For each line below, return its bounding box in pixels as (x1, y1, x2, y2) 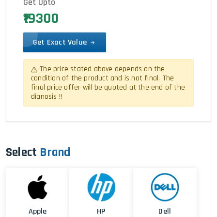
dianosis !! (31, 92, 62, 101)
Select (6, 145, 37, 160)
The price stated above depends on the (37, 64, 165, 74)
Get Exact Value (33, 37, 89, 47)
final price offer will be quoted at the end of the (31, 83, 186, 92)
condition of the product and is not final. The (31, 74, 174, 83)
